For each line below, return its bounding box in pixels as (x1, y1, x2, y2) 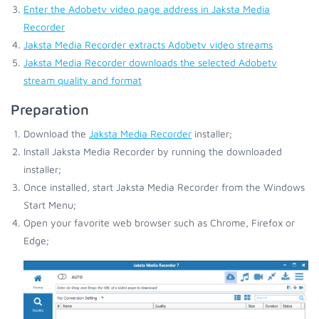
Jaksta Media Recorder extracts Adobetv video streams (23, 38, 273, 51)
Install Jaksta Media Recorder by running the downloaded (23, 145, 282, 157)
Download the (23, 127, 89, 140)
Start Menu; (23, 199, 76, 211)
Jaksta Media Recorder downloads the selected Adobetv (23, 56, 277, 68)
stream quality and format (23, 74, 142, 86)
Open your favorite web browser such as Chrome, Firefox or (23, 216, 295, 229)
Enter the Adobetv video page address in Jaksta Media (23, 3, 270, 15)
